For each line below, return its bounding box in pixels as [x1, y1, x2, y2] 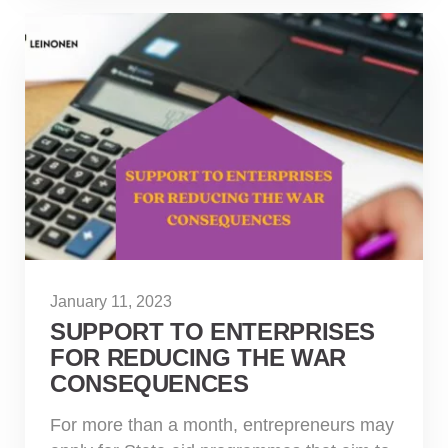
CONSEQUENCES [50, 369, 249, 397]
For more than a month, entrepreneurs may [50, 414, 394, 435]
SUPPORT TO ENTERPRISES [50, 317, 376, 345]
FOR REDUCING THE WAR [50, 343, 346, 371]
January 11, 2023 [50, 292, 172, 310]
